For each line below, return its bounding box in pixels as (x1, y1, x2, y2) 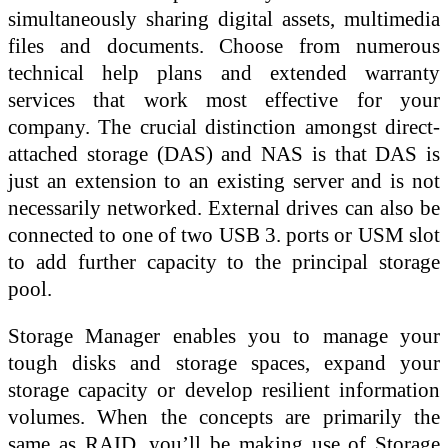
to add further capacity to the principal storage (8, 249, 440, 273)
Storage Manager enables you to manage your (8, 324, 440, 348)
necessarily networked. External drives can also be (8, 195, 440, 219)
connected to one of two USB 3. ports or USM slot (8, 222, 440, 246)
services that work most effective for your (8, 87, 440, 111)
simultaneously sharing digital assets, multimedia (8, 6, 440, 30)
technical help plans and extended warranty (8, 60, 440, 84)
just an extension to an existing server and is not (8, 168, 440, 192)
